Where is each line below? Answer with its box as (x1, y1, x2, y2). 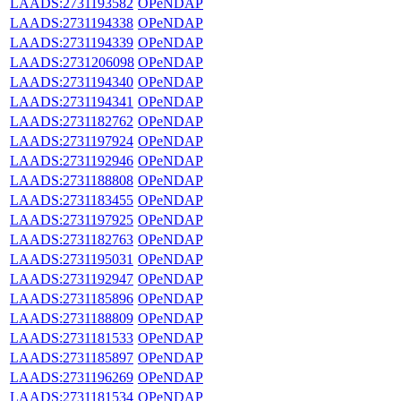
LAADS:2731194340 (10, 73, 133, 90)
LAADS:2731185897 (10, 349, 133, 365)
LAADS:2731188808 (10, 172, 133, 188)
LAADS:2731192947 (10, 270, 133, 286)
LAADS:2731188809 (10, 310, 133, 326)
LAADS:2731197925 (10, 211, 133, 227)
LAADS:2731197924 (10, 132, 133, 149)
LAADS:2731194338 (10, 14, 133, 30)
